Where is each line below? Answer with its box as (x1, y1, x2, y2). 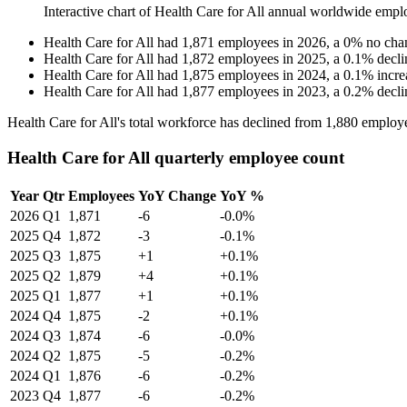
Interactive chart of (44, 4, 154, 20)
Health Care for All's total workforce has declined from (7, 114, 325, 131)
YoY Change (138, 187, 216, 203)
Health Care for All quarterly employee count (7, 147, 344, 167)
